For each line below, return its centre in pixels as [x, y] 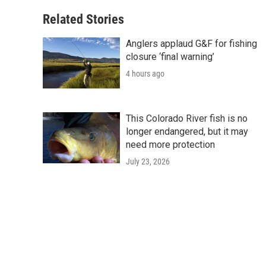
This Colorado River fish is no [187, 119]
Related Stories [83, 20]
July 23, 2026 [148, 162]
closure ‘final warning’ [170, 57]
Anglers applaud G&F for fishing [191, 44]
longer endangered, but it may [187, 132]
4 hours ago [145, 74]
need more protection [170, 145]
